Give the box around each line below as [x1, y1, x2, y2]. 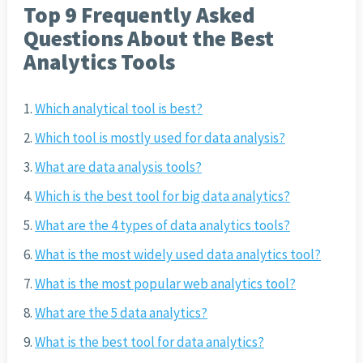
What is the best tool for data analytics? [34, 333, 264, 352]
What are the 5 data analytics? [34, 304, 207, 322]
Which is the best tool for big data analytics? [34, 187, 290, 206]
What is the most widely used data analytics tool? [34, 246, 321, 264]
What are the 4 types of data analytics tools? [34, 216, 290, 235]
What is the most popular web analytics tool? [34, 275, 296, 293]
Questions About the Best [23, 24, 274, 53]
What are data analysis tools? [34, 158, 202, 177]
